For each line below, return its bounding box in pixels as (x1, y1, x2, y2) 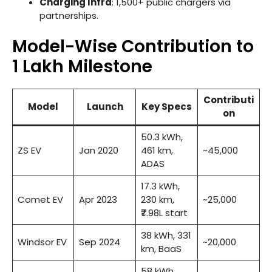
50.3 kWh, (140, 130, 183, 143)
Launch (86, 100, 123, 113)
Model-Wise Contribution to (12, 34, 254, 58)
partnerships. (39, 9, 98, 22)
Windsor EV (17, 235, 67, 248)
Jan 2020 (78, 143, 118, 157)
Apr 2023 (78, 192, 117, 206)
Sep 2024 (78, 235, 120, 248)
